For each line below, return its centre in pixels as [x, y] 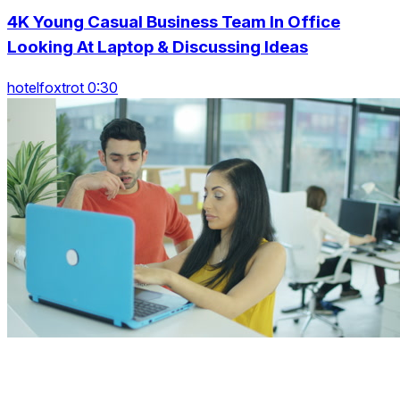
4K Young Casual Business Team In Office [174, 22]
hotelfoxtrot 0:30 [62, 88]
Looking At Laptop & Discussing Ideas [158, 47]
